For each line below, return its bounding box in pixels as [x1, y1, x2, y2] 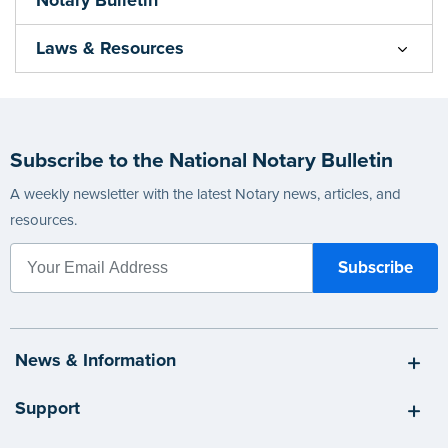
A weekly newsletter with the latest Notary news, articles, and [10, 184, 401, 203]
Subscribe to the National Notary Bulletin [10, 147, 393, 173]
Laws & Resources [36, 36, 184, 59]
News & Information [15, 348, 176, 371]
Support [15, 397, 80, 420]
